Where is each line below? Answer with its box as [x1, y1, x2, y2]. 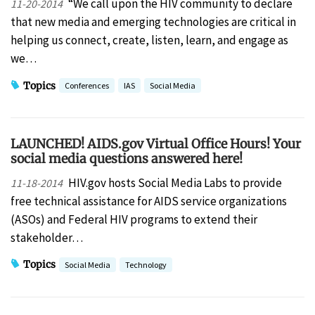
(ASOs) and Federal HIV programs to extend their [11, 211, 257, 227]
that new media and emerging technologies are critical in [11, 14, 296, 30]
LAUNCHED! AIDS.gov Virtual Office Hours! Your [11, 136, 301, 153]
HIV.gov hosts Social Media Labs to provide [67, 174, 282, 191]
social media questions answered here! [11, 150, 243, 167]
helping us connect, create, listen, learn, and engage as [11, 32, 288, 49]
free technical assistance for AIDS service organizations [11, 193, 287, 209]
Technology [125, 259, 167, 270]
